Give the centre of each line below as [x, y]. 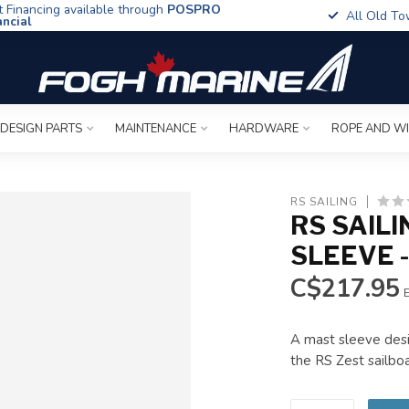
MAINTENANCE [156, 129]
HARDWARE [264, 129]
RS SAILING [325, 201]
